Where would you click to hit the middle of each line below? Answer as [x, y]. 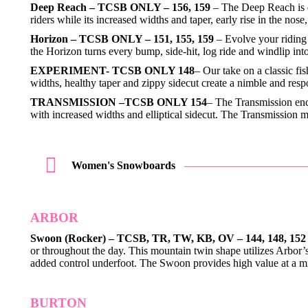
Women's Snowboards [123, 165]
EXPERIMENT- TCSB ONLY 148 [112, 70]
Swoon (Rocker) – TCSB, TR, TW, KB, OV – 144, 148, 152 [168, 238]
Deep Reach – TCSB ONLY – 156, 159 [120, 7]
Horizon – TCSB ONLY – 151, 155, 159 [122, 39]
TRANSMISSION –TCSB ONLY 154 [119, 102]
